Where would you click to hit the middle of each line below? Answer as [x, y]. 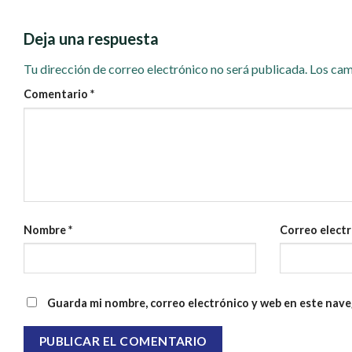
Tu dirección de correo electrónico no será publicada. [165, 69]
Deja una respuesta [93, 39]
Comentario [57, 94]
